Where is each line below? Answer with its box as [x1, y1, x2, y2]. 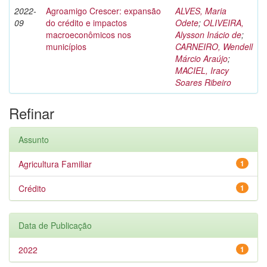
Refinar [9, 103, 54, 123]
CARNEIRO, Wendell [175, 41, 253, 52]
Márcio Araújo [175, 52, 228, 64]
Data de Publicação [18, 219, 92, 231]
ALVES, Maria [175, 5, 226, 17]
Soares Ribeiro [175, 76, 231, 88]
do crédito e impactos [46, 17, 127, 29]
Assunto [18, 133, 49, 145]
